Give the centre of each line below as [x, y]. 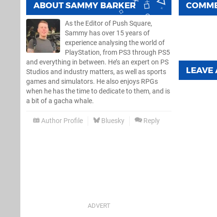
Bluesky [112, 121]
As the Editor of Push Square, [108, 23]
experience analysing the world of [115, 43]
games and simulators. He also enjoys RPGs [92, 81]
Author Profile [61, 121]
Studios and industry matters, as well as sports [96, 72]
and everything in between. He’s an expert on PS [97, 62]
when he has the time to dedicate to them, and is [98, 91]
